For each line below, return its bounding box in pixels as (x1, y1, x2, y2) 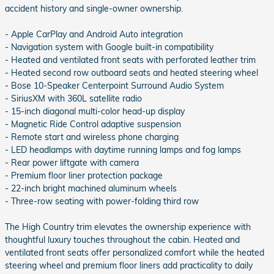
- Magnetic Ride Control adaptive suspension (5, 119, 181, 130)
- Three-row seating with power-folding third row (5, 196, 199, 207)
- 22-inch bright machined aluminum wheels (5, 183, 177, 194)
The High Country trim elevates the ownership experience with (5, 221, 251, 233)
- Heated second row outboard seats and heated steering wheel (5, 67, 258, 79)
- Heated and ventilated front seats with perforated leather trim (5, 54, 256, 66)
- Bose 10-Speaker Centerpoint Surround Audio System (5, 80, 224, 92)
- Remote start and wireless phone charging (5, 131, 179, 143)
